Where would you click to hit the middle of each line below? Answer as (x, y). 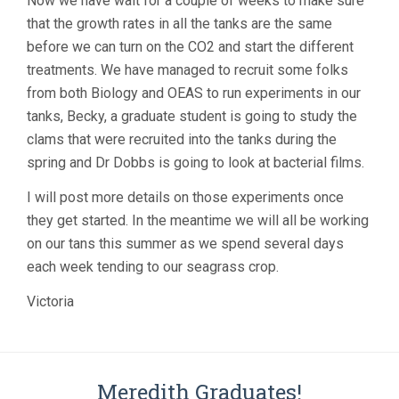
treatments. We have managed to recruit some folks (187, 70)
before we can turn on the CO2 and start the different (190, 47)
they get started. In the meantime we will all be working (198, 221)
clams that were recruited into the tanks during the (182, 140)
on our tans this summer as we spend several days (185, 244)
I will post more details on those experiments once (185, 198)
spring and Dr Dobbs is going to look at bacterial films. (195, 163)
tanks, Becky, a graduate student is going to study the (192, 117)
